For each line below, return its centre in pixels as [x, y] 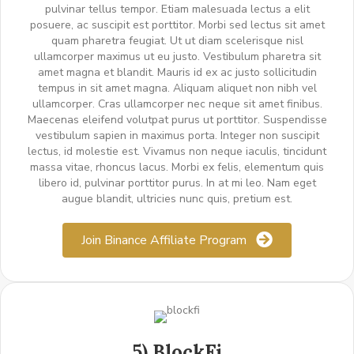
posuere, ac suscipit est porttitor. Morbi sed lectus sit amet [177, 25]
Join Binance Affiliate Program [164, 241]
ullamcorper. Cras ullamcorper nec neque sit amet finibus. [177, 104]
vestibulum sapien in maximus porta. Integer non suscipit [177, 136]
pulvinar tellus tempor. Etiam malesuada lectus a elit [177, 9]
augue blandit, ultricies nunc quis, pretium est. [177, 199]
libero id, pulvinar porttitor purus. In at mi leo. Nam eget [177, 183]
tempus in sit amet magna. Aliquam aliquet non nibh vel [177, 88]
